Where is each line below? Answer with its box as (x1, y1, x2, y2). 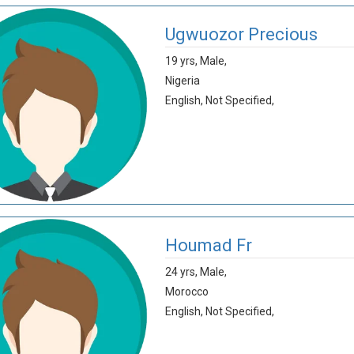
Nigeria (165, 74, 201, 87)
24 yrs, (165, 265, 201, 278)
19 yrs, (165, 55, 201, 67)
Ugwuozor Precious (165, 24, 318, 44)
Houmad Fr (165, 235, 253, 255)
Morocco (165, 285, 209, 298)
